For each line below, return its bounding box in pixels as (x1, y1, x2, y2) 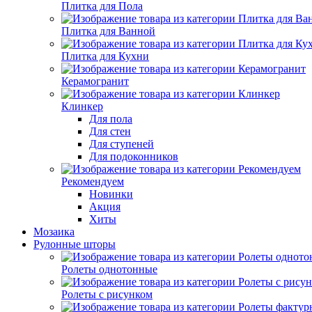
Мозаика (33, 226, 75, 237)
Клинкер (61, 100, 103, 112)
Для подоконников (89, 150, 178, 162)
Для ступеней (89, 138, 154, 150)
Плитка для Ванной (61, 25, 155, 37)
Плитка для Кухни (61, 50, 149, 62)
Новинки (89, 188, 133, 200)
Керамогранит (61, 75, 129, 87)
